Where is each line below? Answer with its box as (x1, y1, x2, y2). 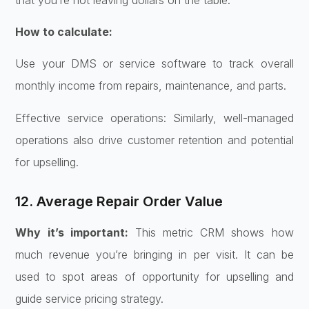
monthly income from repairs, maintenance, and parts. (15, 79, 287, 93)
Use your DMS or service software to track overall (15, 57, 294, 71)
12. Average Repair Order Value (15, 192, 223, 210)
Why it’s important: (15, 225, 128, 239)
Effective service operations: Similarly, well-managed (15, 110, 294, 125)
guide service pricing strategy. (15, 291, 164, 306)
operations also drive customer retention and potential (15, 132, 294, 147)
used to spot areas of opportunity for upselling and (15, 269, 294, 283)
